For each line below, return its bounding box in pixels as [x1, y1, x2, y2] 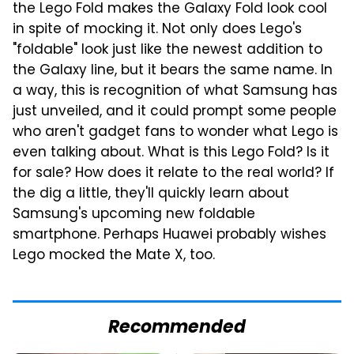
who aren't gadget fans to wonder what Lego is [13, 121, 338, 144]
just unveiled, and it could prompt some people [13, 100, 337, 123]
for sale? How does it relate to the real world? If [13, 162, 334, 185]
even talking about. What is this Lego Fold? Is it [13, 141, 330, 164]
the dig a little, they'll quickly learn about [13, 183, 289, 205]
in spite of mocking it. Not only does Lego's [13, 18, 302, 41]
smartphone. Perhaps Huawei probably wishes [13, 224, 326, 247]
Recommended [108, 313, 246, 343]
